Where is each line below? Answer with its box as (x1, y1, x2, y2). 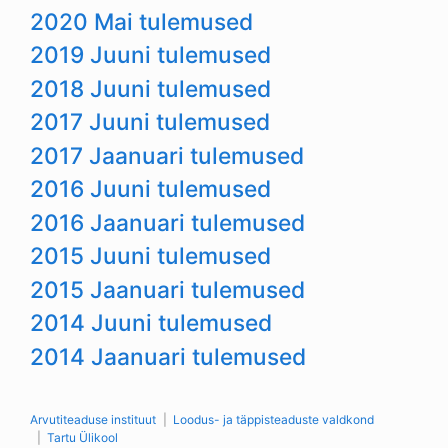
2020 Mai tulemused (30, 7, 253, 35)
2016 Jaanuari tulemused (30, 208, 305, 236)
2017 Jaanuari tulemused (30, 141, 304, 169)
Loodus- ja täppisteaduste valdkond (173, 412, 374, 428)
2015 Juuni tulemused (30, 242, 271, 270)
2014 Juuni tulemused (30, 309, 272, 337)
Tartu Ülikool (47, 430, 118, 446)
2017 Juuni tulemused (30, 108, 270, 136)
